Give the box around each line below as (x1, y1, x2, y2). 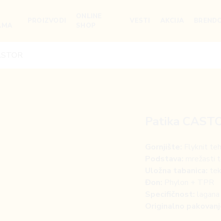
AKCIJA (160, 16, 184, 25)
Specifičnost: (145, 189, 195, 200)
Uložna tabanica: (145, 165, 208, 176)
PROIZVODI (27, 16, 67, 25)
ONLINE (76, 11, 102, 21)
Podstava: (145, 153, 184, 164)
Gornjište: (145, 142, 182, 152)
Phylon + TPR (162, 177, 214, 188)
